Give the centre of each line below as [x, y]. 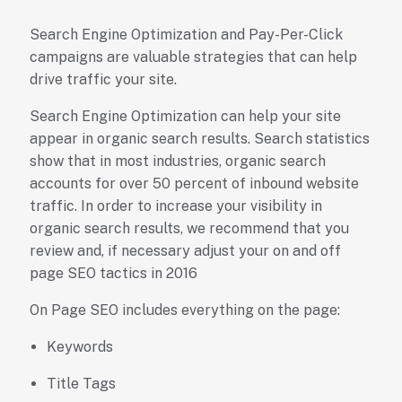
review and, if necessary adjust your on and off [185, 251]
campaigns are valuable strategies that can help [193, 57]
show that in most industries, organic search [177, 162]
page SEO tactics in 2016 [113, 274]
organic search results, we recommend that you [189, 229]
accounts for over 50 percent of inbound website [194, 184]
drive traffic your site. [103, 80]
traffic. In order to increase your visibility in [175, 206]
